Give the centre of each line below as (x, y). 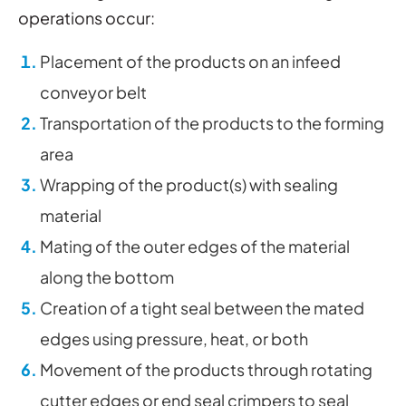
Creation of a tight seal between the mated (202, 308)
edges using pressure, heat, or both (174, 339)
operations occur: (87, 18)
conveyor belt (93, 92)
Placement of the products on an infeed (190, 62)
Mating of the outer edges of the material (195, 246)
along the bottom (107, 277)
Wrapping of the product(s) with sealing (189, 185)
